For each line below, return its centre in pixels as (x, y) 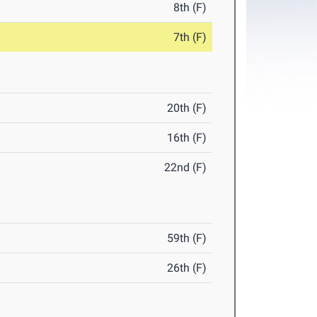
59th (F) (187, 238)
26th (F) (187, 268)
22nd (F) (186, 168)
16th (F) (187, 138)
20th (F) (187, 108)
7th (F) (190, 38)
